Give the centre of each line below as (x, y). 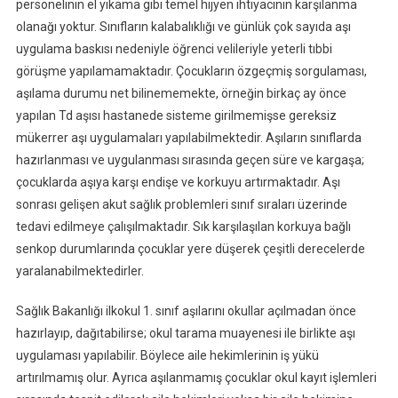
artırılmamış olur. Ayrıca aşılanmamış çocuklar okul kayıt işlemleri (196, 377)
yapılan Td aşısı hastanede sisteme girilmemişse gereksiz (176, 115)
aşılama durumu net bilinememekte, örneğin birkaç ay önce (181, 93)
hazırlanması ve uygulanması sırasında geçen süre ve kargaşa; (190, 159)
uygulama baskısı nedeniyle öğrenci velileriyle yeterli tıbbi (174, 48)
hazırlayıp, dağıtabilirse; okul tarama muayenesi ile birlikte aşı (185, 333)
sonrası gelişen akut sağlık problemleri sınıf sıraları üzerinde (181, 204)
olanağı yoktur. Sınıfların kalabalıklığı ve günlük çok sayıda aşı (183, 26)
